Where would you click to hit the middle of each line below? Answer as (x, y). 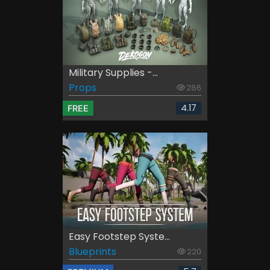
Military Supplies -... (113, 73)
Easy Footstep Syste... (119, 237)
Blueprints (93, 252)
